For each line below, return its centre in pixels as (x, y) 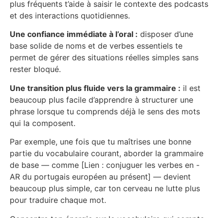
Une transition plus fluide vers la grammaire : (95, 88)
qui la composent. (43, 123)
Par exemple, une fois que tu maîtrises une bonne (100, 142)
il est (191, 88)
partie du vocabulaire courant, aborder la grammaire (107, 154)
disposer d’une (165, 34)
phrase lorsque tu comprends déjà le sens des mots (105, 111)
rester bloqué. (35, 69)
